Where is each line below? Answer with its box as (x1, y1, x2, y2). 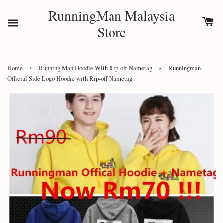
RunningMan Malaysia (48, 6, 175, 25)
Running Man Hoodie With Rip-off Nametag (39, 64, 152, 72)
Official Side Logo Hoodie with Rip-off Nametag (7, 74, 132, 83)
